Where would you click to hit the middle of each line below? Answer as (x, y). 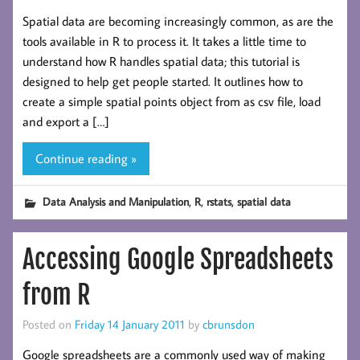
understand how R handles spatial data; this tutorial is (161, 61)
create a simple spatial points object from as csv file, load (172, 101)
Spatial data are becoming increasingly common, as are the (178, 20)
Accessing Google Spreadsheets (178, 259)
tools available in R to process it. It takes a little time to (164, 41)
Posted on (49, 323)
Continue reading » (86, 159)
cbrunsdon (229, 323)
